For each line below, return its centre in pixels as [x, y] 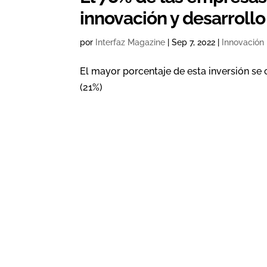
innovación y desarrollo [173, 18]
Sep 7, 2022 [194, 43]
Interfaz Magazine [131, 43]
